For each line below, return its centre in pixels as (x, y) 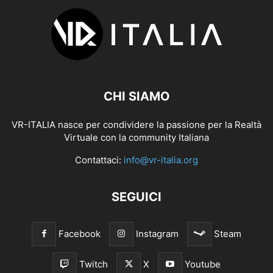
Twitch (94, 264)
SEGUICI (136, 197)
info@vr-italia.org (161, 160)
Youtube (203, 264)
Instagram (157, 234)
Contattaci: (99, 160)
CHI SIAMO (136, 97)
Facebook (80, 234)
